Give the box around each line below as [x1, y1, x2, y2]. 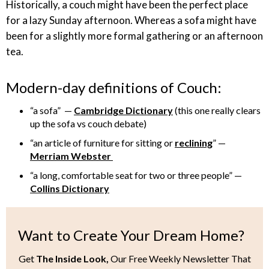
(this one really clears [173, 104, 261, 116]
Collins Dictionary [30, 183, 109, 194]
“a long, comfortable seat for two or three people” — [30, 169, 242, 181]
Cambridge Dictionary [74, 104, 173, 116]
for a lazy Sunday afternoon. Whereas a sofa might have [6, 14, 256, 26]
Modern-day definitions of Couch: [6, 79, 222, 96]
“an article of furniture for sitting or [30, 137, 175, 148]
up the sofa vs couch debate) [30, 118, 147, 129]
